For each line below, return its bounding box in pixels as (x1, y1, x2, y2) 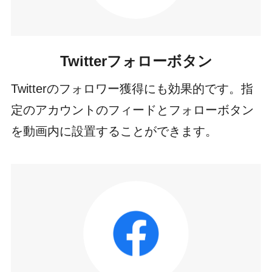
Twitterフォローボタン (59, 53, 212, 70)
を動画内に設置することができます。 (10, 124, 217, 138)
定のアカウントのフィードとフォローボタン (10, 103, 254, 117)
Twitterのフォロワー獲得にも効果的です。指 (10, 81, 253, 95)
